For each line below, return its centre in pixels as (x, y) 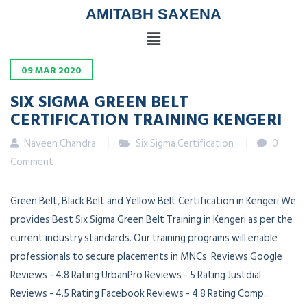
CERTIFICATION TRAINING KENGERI (146, 119)
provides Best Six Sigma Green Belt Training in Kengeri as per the (151, 220)
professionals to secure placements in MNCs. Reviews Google (146, 257)
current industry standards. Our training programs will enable (144, 238)
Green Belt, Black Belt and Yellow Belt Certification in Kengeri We (153, 201)
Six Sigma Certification (185, 144)
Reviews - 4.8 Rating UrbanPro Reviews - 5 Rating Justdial (136, 275)
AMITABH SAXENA (153, 14)
